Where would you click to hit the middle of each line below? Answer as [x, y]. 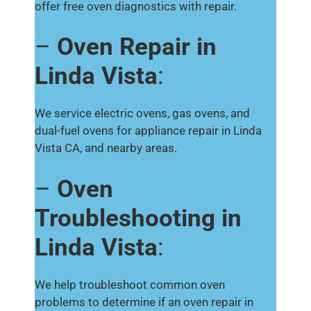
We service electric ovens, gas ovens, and [142, 113]
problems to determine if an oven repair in [144, 302]
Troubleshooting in [138, 218]
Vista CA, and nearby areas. [107, 148]
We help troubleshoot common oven [130, 284]
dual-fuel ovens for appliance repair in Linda [148, 131]
